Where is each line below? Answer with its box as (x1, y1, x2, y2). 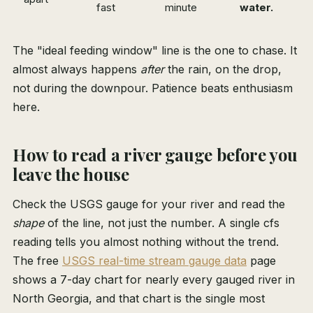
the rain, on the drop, (164, 62, 282, 77)
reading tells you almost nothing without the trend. (13, 235, 279, 249)
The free (13, 254, 62, 268)
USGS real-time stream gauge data (62, 254, 247, 268)
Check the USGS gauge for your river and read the (13, 197, 285, 212)
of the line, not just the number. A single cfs (44, 216, 279, 231)
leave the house (13, 163, 129, 186)
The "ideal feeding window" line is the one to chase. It (13, 43, 297, 58)
